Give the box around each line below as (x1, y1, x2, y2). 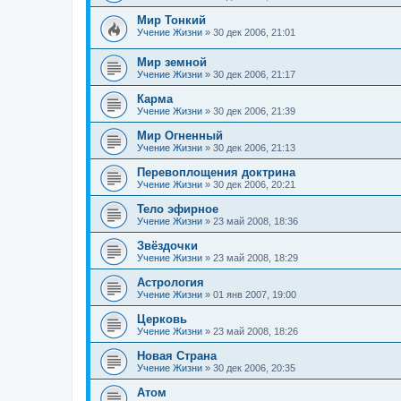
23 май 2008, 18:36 (213, 216, 298, 227)
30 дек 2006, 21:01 (213, 27, 295, 38)
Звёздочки (137, 239, 198, 253)
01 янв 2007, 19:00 (213, 289, 296, 301)
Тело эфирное (137, 202, 218, 217)
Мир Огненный (137, 129, 223, 143)
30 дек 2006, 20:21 (213, 179, 295, 191)
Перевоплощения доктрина (137, 166, 295, 180)
